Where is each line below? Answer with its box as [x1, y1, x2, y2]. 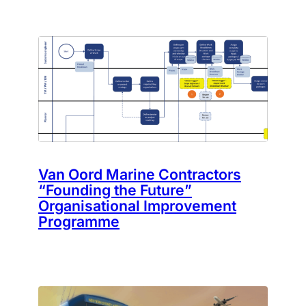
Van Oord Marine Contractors [38, 165, 241, 183]
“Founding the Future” [38, 180, 192, 199]
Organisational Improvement [38, 196, 236, 214]
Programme [38, 212, 120, 230]
